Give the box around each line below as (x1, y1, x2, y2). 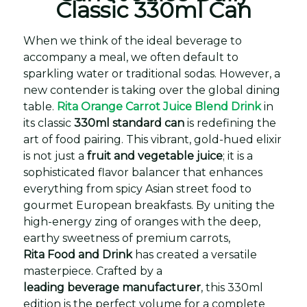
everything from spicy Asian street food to (23, 182, 251, 195)
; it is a (223, 149, 253, 162)
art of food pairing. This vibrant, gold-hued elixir (23, 133, 282, 146)
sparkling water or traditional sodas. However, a (23, 67, 280, 80)
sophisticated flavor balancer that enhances (23, 166, 262, 179)
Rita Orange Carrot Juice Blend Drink (57, 100, 261, 113)
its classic (23, 116, 74, 130)
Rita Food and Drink (23, 248, 132, 261)
